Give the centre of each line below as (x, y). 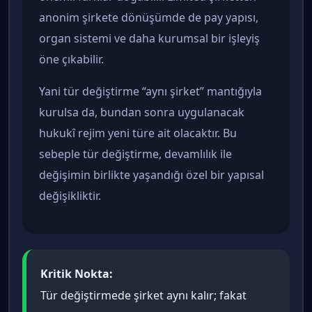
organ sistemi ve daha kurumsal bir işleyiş (149, 39)
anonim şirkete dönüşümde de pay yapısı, (149, 18)
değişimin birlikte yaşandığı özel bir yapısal (151, 175)
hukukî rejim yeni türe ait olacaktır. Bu (138, 133)
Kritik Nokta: (77, 274)
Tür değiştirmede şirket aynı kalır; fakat (143, 296)
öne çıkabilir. (71, 60)
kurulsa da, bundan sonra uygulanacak (142, 112)
